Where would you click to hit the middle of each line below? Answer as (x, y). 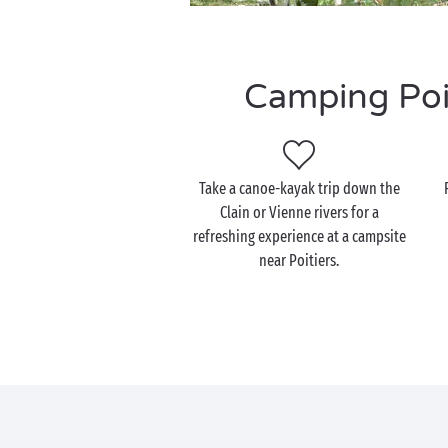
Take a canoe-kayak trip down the (299, 188)
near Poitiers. (299, 260)
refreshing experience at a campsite (299, 236)
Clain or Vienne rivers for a (299, 212)
